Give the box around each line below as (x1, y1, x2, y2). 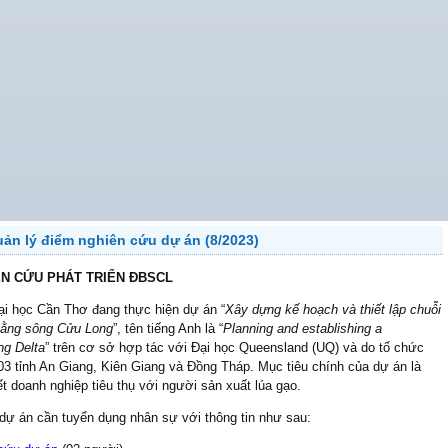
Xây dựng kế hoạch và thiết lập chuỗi (225, 302, 441, 317)
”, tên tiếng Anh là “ (113, 321, 223, 336)
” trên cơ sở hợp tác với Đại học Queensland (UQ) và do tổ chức (45, 340, 424, 355)
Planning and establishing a (223, 321, 382, 336)
